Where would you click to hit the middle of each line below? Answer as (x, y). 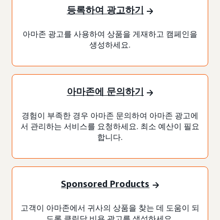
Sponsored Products (105, 184)
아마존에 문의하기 (105, 92)
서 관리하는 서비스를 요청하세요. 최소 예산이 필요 (110, 126)
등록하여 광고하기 (105, 10)
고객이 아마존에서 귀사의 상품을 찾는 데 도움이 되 (110, 207)
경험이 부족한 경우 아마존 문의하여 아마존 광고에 (110, 115)
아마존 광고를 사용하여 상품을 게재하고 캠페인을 (110, 34)
